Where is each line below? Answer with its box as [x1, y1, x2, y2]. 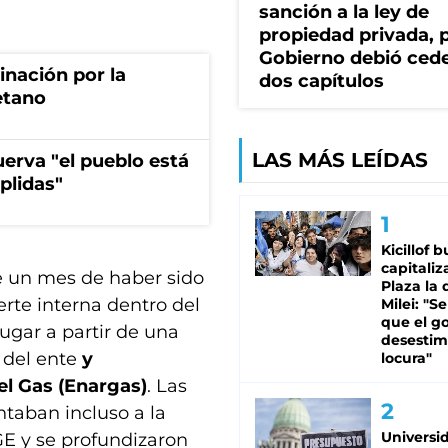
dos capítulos [259, 70, 384, 93]
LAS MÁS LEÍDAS [252, 148, 428, 173]
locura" [381, 349, 432, 368]
